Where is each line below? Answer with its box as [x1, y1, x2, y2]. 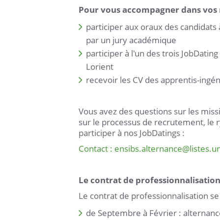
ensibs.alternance [114, 143, 182, 154]
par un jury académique [86, 34, 176, 46]
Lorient [86, 61, 113, 72]
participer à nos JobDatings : [79, 127, 187, 138]
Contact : [79, 143, 114, 154]
